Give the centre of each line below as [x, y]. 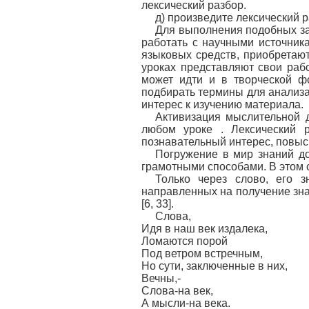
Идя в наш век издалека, [205, 229]
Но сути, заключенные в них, [215, 266]
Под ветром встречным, [202, 253]
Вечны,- [161, 278]
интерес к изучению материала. [222, 104]
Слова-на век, [177, 291]
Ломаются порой [185, 241]
